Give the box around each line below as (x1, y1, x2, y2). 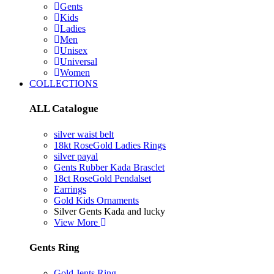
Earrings (54, 183, 86, 194)
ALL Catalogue (29, 103, 98, 115)
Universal (60, 56, 97, 67)
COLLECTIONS (29, 78, 98, 89)
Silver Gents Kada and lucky (54, 206, 165, 217)
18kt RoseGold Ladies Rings (54, 139, 166, 150)
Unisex (60, 45, 87, 56)
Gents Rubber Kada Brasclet (54, 161, 165, 172)
